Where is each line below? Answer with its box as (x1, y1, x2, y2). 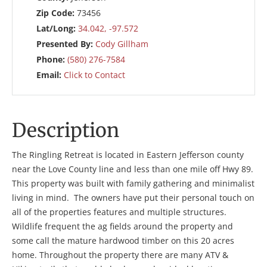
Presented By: (36, 38, 95, 49)
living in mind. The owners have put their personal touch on (12, 192, 254, 203)
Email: (36, 69, 64, 80)
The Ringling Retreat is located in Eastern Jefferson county (12, 149, 244, 160)
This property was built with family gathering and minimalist (12, 178, 254, 189)
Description (12, 119, 119, 142)
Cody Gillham (95, 38, 148, 49)
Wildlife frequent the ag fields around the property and (12, 221, 233, 232)
